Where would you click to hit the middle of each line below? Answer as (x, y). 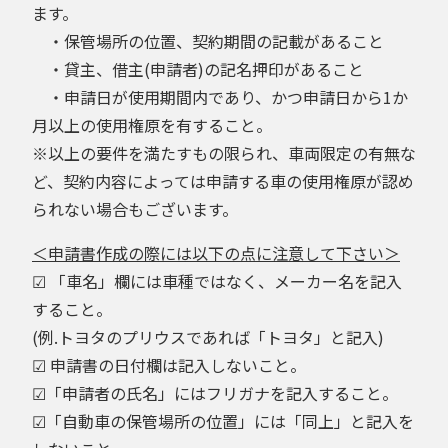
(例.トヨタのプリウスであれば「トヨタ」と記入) (208, 336)
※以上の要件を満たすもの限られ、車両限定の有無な (224, 152)
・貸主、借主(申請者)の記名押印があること (198, 68)
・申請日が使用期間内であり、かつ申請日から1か (220, 96)
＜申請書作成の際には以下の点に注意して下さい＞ (216, 252)
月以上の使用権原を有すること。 (152, 124)
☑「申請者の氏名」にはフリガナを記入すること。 (215, 392)
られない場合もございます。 (135, 208)
